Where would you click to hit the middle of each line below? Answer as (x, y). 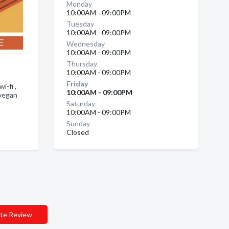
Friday (77, 84)
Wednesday (85, 44)
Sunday (78, 123)
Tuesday (80, 24)
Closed (77, 132)
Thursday (82, 64)
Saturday (81, 104)
